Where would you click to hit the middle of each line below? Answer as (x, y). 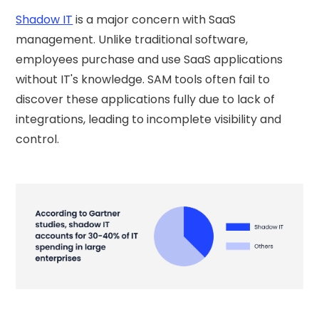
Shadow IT (45, 20)
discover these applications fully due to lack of (146, 99)
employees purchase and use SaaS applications (150, 59)
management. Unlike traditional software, (132, 40)
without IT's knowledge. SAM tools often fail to (143, 79)
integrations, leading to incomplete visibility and (149, 119)
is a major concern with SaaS (155, 20)
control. (38, 139)
